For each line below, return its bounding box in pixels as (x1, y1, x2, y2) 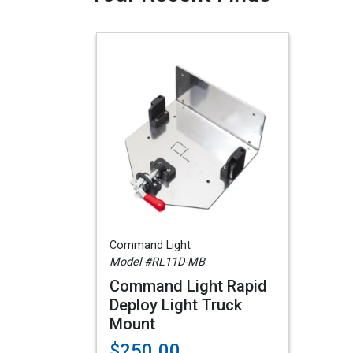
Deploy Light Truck (110, 295, 242, 314)
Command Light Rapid (110, 277, 267, 295)
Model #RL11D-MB (110, 255, 205, 269)
